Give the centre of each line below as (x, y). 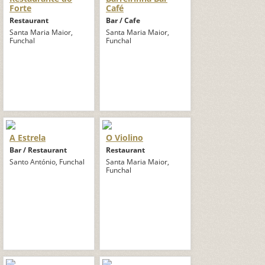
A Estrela (28, 137)
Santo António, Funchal (47, 161)
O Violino (125, 137)
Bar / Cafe (123, 20)
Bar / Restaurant (38, 150)
